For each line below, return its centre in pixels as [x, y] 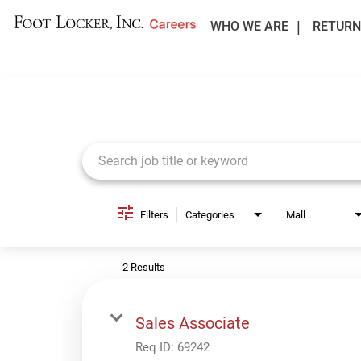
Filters [154, 214]
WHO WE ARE [249, 26]
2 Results [144, 267]
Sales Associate [193, 323]
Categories [210, 214]
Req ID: [156, 347]
